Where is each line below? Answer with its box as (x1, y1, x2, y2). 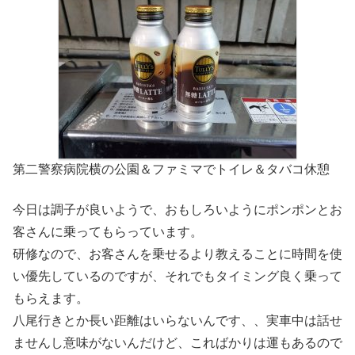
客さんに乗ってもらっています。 (13, 224, 203, 239)
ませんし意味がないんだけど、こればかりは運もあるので (13, 335, 342, 349)
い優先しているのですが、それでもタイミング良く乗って (13, 269, 342, 283)
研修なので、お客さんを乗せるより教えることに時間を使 (13, 246, 342, 261)
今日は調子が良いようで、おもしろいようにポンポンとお (13, 202, 342, 216)
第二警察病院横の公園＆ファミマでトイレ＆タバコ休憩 (13, 162, 330, 177)
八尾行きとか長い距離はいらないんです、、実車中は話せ (13, 313, 342, 327)
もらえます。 (13, 291, 89, 305)
